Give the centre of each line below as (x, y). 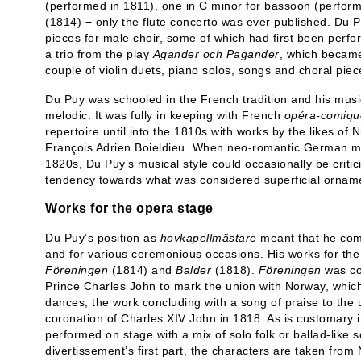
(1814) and (143, 270)
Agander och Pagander (216, 54)
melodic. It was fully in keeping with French (165, 115)
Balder (195, 270)
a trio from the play (99, 54)
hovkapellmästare (208, 238)
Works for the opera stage (129, 208)
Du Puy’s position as (103, 238)
